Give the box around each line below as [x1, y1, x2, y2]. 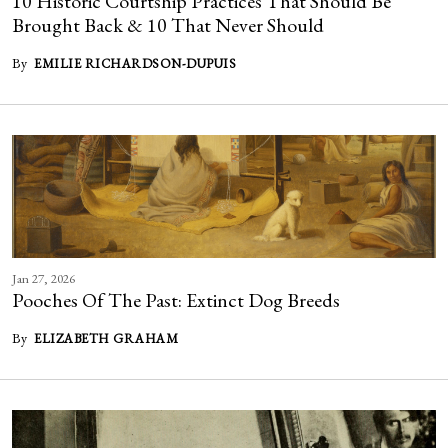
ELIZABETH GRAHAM [34, 330, 178, 348]
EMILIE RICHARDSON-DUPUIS [34, 54, 236, 72]
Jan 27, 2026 [12, 270, 75, 288]
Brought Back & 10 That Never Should [12, 11, 324, 38]
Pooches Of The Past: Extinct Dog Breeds [12, 287, 340, 314]
